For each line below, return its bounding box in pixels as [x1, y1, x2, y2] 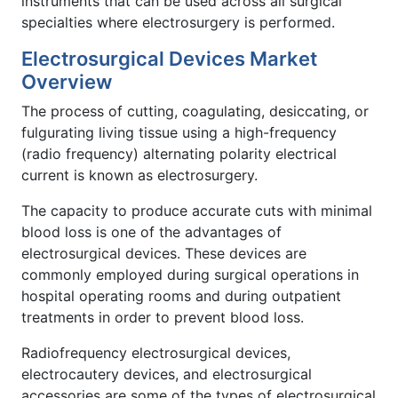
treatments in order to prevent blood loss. [21, 307, 304, 326]
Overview [21, 69, 112, 93]
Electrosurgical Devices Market [21, 46, 317, 70]
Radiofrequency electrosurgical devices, [21, 343, 291, 362]
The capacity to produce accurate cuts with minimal [21, 201, 372, 219]
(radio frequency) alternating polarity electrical [21, 144, 337, 163]
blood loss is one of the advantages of [21, 222, 282, 241]
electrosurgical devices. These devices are [21, 243, 306, 262]
